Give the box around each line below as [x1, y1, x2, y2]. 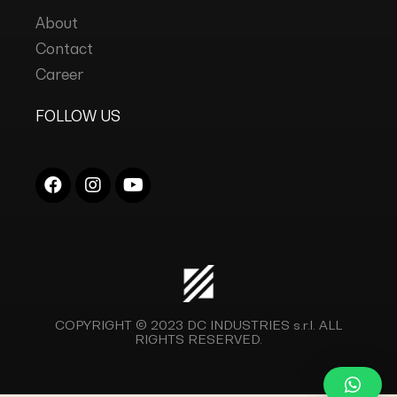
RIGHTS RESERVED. [135, 331, 262, 346]
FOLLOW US [35, 106, 121, 125]
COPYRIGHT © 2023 [55, 316, 187, 332]
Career [35, 65, 83, 83]
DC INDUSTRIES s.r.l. [187, 316, 315, 332]
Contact [35, 39, 93, 58]
